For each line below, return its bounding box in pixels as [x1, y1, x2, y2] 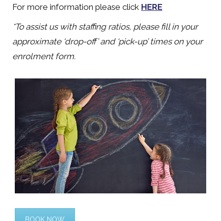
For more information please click [12, 2, 141, 12]
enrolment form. [12, 51, 75, 61]
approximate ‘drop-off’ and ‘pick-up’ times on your [12, 37, 203, 46]
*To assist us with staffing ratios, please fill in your [12, 22, 198, 32]
